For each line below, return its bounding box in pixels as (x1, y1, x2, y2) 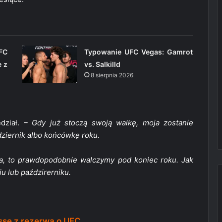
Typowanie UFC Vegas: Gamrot (84, 48, 193, 56)
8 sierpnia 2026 (90, 71, 133, 79)
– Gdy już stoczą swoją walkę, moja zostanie (23, 118, 193, 128)
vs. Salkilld (84, 60, 120, 69)
